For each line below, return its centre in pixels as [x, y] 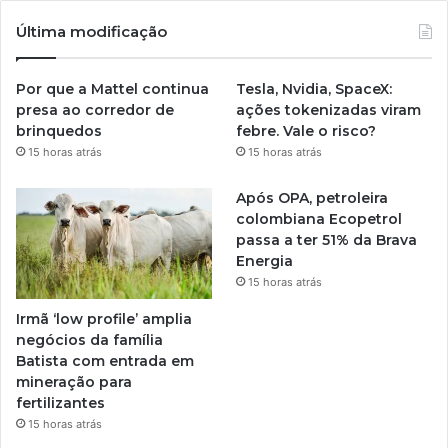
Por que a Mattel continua [112, 89]
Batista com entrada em [105, 360]
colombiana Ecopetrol [319, 219]
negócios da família [89, 339]
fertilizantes [60, 402]
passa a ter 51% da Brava [327, 240]
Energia [265, 261]
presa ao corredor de [95, 110]
